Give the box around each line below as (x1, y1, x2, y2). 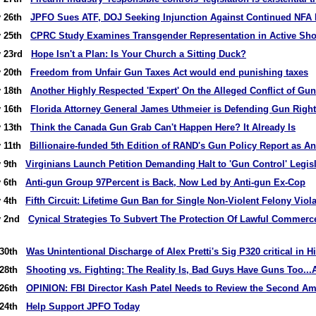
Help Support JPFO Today (26, 301, 140, 312)
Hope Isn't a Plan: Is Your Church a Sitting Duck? (31, 49, 246, 59)
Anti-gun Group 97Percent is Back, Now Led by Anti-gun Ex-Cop (25, 177, 305, 188)
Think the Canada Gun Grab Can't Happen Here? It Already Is (30, 122, 296, 133)
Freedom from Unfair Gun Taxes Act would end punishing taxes (30, 67, 308, 78)
